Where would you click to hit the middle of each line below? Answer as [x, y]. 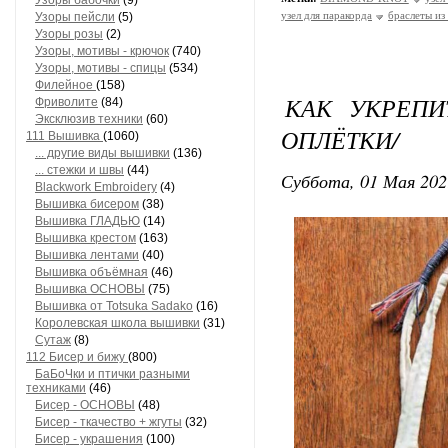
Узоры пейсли [75, 17]
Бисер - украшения [89, 439]
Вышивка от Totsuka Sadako [114, 306]
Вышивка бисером [87, 204]
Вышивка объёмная [91, 272]
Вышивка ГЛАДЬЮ [87, 221]
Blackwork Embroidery [96, 187]
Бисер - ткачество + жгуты [108, 422]
